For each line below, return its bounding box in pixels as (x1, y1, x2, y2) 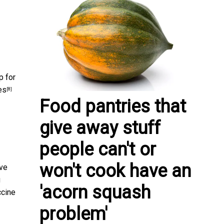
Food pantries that (39, 95, 186, 117)
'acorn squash (39, 181, 150, 203)
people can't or (39, 138, 156, 160)
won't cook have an (39, 160, 191, 181)
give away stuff (39, 117, 160, 138)
